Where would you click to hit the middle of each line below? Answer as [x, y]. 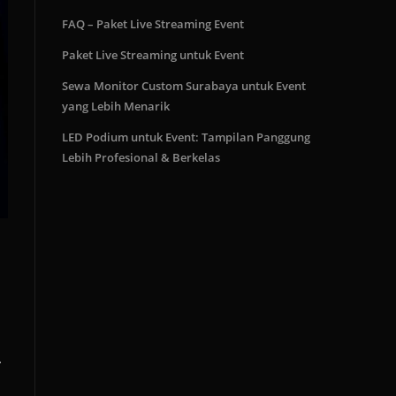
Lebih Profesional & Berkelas [141, 157]
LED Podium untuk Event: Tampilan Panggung [186, 137]
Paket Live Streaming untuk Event [153, 55]
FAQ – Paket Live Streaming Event [153, 24]
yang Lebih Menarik [116, 106]
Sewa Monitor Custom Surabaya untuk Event [184, 86]
